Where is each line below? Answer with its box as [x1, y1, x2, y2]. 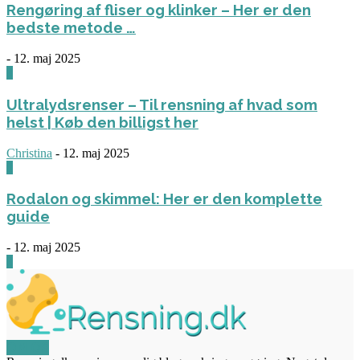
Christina [6, 145, 52, 160]
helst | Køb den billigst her [6, 112, 198, 131]
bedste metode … [6, 18, 136, 37]
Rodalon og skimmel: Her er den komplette [6, 190, 322, 208]
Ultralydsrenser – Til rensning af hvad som [6, 95, 317, 113]
